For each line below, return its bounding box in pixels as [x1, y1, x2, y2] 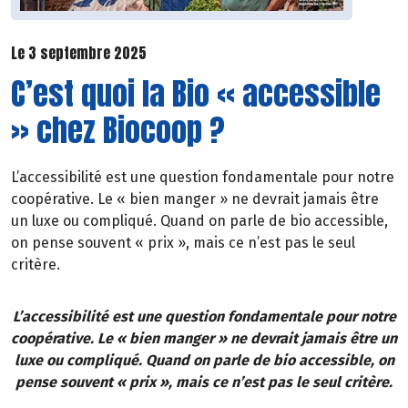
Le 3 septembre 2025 [11, 42, 147, 65]
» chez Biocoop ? [11, 106, 225, 153]
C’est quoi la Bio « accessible [11, 69, 381, 117]
